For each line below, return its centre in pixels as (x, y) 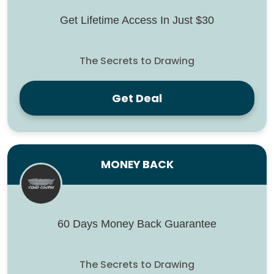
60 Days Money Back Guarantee (137, 224)
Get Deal (137, 98)
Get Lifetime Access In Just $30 (137, 20)
